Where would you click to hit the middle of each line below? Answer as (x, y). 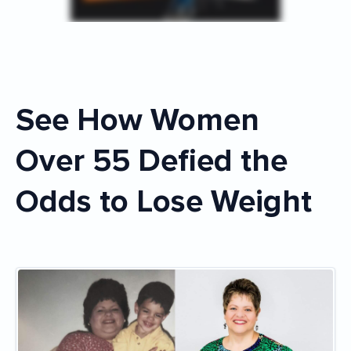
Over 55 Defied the (152, 161)
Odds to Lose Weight (164, 202)
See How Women (25, 120)
